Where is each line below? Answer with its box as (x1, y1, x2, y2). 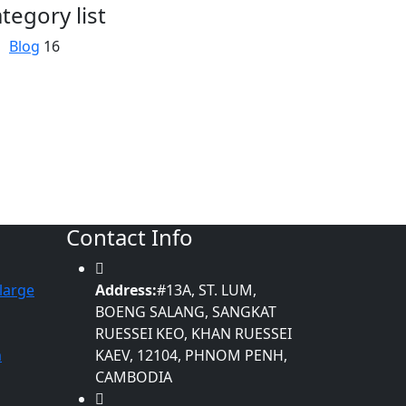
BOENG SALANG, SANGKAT (95, 302, 276, 322)
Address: (95, 280, 157, 300)
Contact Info (66, 222, 193, 252)
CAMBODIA (95, 367, 172, 387)
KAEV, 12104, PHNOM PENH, (95, 345, 287, 365)
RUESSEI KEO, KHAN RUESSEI (95, 324, 292, 343)
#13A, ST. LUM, (157, 280, 256, 300)
